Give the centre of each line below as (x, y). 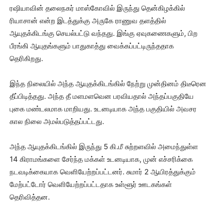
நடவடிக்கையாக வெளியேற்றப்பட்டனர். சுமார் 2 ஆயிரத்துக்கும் (103, 172)
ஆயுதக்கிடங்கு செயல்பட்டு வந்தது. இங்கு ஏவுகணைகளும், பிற (104, 33)
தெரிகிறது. (26, 59)
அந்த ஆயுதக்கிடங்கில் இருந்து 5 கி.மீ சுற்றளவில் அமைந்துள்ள (104, 147)
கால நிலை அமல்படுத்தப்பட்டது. (57, 122)
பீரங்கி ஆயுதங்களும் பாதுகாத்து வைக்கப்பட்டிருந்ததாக (92, 46)
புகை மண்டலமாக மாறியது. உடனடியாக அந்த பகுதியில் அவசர (103, 109)
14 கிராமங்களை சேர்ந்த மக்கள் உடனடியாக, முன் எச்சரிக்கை (101, 159)
